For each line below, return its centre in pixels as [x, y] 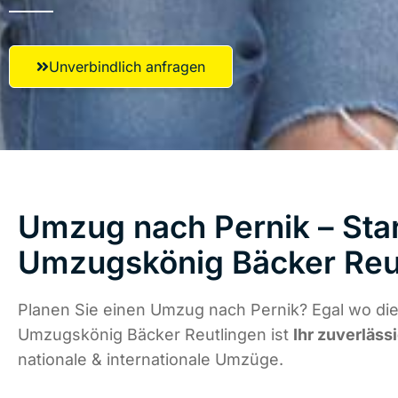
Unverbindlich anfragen [127, 67]
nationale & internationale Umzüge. [151, 360]
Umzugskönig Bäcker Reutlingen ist [155, 335]
